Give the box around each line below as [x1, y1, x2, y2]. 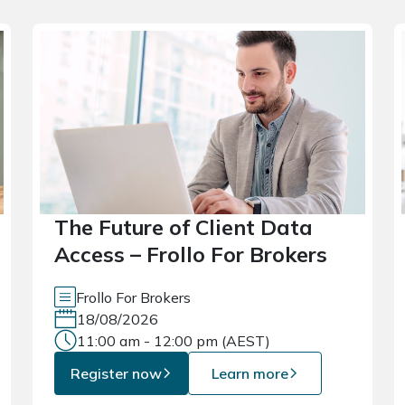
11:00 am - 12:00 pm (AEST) [77, 332, 270, 351]
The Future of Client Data [54, 214, 313, 241]
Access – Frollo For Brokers [54, 241, 327, 268]
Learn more [211, 364, 288, 383]
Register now [70, 364, 162, 383]
